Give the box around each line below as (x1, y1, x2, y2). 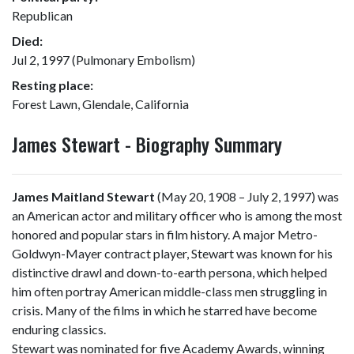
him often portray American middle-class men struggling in (12, 284, 327, 299)
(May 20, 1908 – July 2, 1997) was (155, 189, 339, 204)
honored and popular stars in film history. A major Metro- (12, 227, 318, 242)
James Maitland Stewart (12, 189, 155, 204)
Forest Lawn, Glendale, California (12, 96, 189, 111)
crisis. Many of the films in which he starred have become (12, 303, 317, 318)
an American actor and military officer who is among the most (12, 208, 342, 223)
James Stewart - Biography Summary (12, 130, 282, 158)
